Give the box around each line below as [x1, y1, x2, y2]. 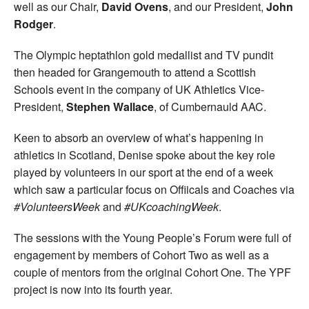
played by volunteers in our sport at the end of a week [14, 163, 273, 180]
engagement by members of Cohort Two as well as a [14, 246, 269, 263]
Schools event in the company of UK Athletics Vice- [14, 81, 264, 97]
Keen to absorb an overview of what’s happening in [14, 129, 263, 146]
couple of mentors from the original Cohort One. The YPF [14, 263, 291, 280]
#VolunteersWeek [14, 198, 100, 215]
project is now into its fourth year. [14, 281, 172, 297]
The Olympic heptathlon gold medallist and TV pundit [14, 46, 273, 63]
